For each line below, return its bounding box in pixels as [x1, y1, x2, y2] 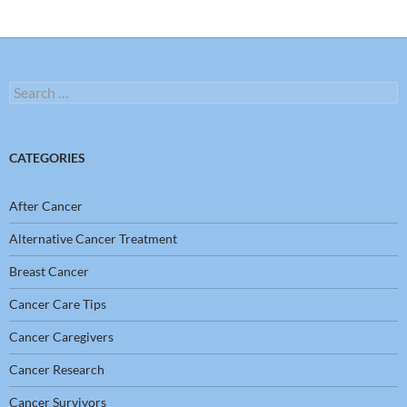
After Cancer [9, 198, 83, 214]
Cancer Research [9, 362, 104, 378]
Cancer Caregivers [9, 329, 114, 345]
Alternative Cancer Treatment [9, 231, 177, 247]
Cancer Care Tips [9, 296, 106, 313]
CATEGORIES [9, 150, 85, 166]
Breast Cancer [9, 263, 89, 280]
